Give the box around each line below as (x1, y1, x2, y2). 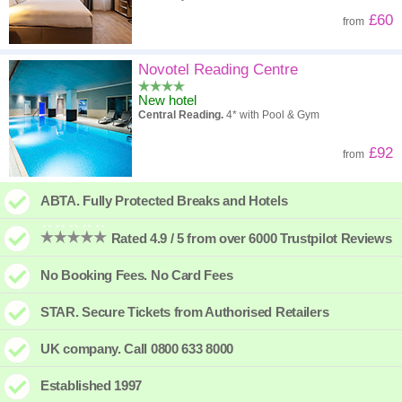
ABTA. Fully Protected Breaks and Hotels (40, 193, 288, 208)
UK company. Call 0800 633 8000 (40, 341, 233, 356)
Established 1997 (40, 378, 143, 393)
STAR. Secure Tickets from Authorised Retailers (40, 304, 329, 319)
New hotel (138, 92, 197, 108)
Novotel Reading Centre (138, 61, 298, 78)
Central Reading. (138, 109, 223, 121)
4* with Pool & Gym (223, 109, 319, 121)
